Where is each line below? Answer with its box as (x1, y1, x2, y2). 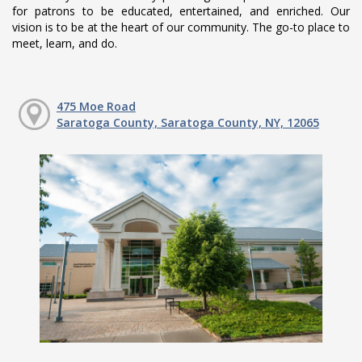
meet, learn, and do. (12, 36, 119, 52)
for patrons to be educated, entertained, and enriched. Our (12, 3, 350, 19)
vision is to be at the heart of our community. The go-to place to (12, 19, 350, 36)
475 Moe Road (56, 99, 136, 115)
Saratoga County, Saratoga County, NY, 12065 (56, 115, 319, 131)
